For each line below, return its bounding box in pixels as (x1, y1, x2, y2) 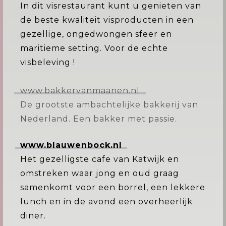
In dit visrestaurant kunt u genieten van (20, 1, 201, 11)
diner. (20, 211, 46, 220)
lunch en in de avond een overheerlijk (20, 197, 193, 206)
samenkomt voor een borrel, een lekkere (20, 183, 205, 192)
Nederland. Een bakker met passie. (20, 114, 177, 124)
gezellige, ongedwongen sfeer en (20, 29, 172, 39)
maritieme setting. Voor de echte (20, 43, 168, 53)
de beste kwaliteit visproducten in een (20, 15, 194, 25)
